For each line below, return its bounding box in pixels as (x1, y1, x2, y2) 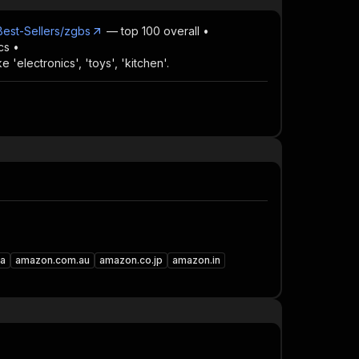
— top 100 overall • (103, 24, 209, 38)
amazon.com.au (15, 254, 90, 266)
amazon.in (172, 254, 220, 266)
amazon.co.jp (99, 254, 163, 266)
